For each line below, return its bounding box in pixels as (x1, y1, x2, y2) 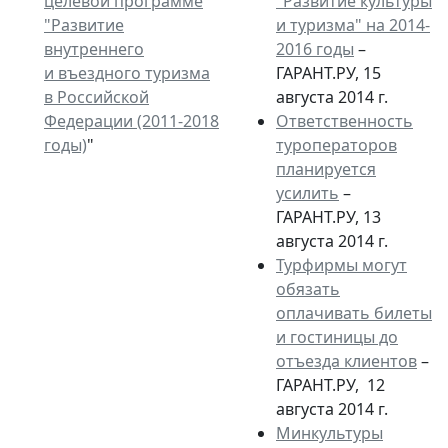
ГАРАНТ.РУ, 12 (276, 373, 385, 396)
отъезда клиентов (276, 349, 417, 372)
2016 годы (276, 37, 354, 60)
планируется (276, 157, 376, 180)
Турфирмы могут (276, 253, 407, 276)
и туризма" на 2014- (276, 13, 430, 36)
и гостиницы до (276, 325, 398, 348)
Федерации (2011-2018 (44, 109, 219, 132)
